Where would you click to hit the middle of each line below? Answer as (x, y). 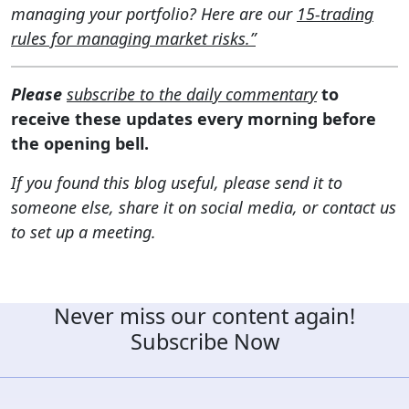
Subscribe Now (204, 341)
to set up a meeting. (84, 231)
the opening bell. (80, 143)
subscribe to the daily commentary (192, 94)
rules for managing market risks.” (133, 38)
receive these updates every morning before (194, 118)
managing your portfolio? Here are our (154, 13)
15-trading (335, 13)
